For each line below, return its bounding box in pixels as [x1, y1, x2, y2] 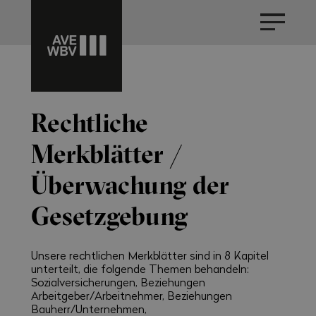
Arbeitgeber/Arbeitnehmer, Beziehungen [30, 288, 232, 303]
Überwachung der [30, 169, 229, 201]
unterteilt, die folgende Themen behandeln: [30, 261, 249, 276]
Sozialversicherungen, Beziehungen [30, 274, 205, 290]
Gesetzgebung [30, 200, 188, 232]
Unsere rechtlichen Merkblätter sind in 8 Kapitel [30, 248, 269, 263]
